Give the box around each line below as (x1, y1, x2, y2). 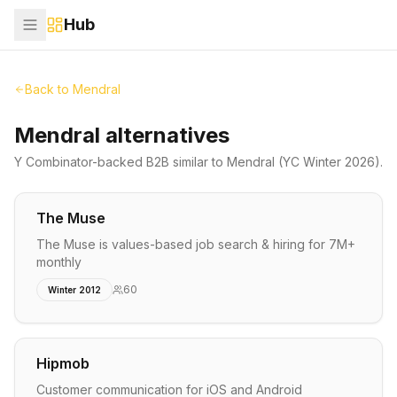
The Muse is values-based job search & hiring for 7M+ (36, 237, 355, 252)
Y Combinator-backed (14, 154, 146, 169)
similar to (169, 154, 227, 169)
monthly (36, 254, 82, 269)
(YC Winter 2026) (275, 154, 380, 169)
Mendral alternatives (14, 122, 230, 148)
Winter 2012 (48, 284, 101, 295)
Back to (25, 82, 73, 97)
